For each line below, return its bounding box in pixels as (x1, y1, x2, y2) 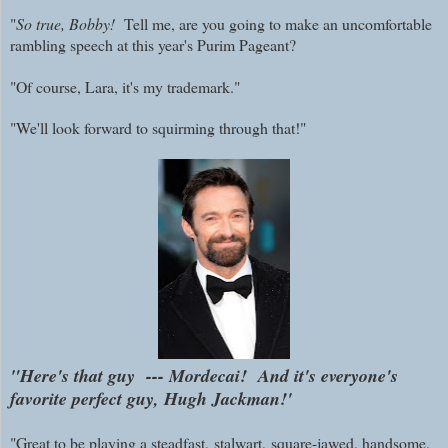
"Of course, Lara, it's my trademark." (10, 75, 245, 97)
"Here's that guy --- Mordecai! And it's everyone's (10, 362, 398, 388)
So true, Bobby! (16, 12, 119, 34)
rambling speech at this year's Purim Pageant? (10, 33, 296, 55)
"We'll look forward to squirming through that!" (10, 116, 311, 138)
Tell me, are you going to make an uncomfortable (119, 12, 432, 34)
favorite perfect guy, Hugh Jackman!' (10, 385, 292, 411)
